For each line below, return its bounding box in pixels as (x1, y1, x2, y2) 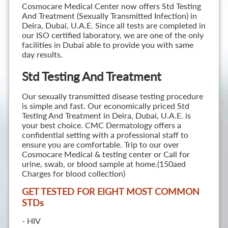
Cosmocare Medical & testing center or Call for (21, 149, 190, 159)
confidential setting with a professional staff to (21, 130, 188, 140)
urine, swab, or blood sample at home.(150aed (21, 159, 186, 169)
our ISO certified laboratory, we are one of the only (21, 30, 204, 40)
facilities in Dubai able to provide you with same (21, 40, 193, 50)
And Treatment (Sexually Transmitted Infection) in (21, 11, 197, 21)
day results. (21, 49, 63, 60)
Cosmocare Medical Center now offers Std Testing (21, 1, 201, 11)
